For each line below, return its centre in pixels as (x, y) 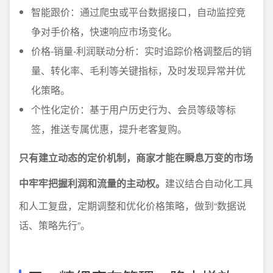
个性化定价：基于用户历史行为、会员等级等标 (133, 109)
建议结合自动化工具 (209, 183)
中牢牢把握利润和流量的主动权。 (92, 183)
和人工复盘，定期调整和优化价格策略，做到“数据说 (133, 205)
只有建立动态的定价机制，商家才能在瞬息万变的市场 (136, 157)
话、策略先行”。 (55, 225)
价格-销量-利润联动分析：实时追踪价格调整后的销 (141, 51)
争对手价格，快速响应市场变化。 (104, 31)
